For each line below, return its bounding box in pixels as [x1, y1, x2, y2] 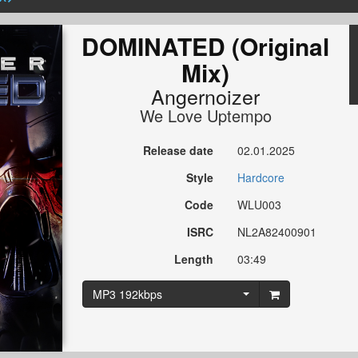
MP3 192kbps [92, 286, 162, 303]
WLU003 [237, 197, 282, 213]
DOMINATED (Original [82, 29, 330, 64]
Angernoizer [151, 82, 261, 111]
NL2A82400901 [237, 224, 317, 241]
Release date [143, 142, 214, 159]
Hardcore [237, 169, 285, 186]
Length [174, 251, 214, 268]
